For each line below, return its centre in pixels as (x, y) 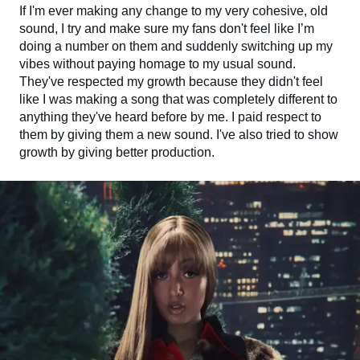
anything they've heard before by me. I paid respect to (170, 117)
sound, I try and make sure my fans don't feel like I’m (167, 28)
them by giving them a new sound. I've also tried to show (179, 134)
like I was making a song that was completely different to (178, 99)
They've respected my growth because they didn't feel (171, 81)
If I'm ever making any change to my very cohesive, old (174, 10)
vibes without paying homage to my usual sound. (157, 63)
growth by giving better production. (117, 152)
